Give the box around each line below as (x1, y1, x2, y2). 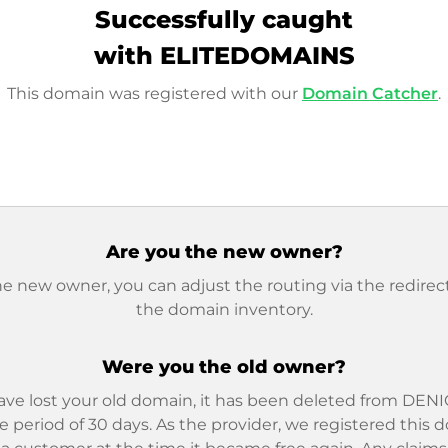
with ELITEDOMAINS (93, 41, 355, 70)
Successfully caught (95, 5, 353, 34)
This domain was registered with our (7, 84, 302, 103)
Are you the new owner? (105, 241, 343, 263)
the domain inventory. (135, 300, 313, 319)
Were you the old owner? (102, 356, 346, 378)
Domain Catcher (302, 84, 438, 103)
